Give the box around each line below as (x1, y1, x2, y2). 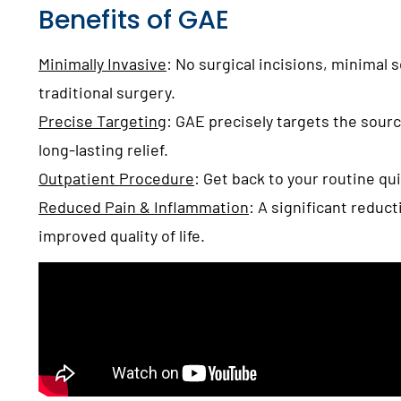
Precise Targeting (38, 110, 167, 131)
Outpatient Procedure (38, 167, 195, 188)
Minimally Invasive (38, 53, 167, 73)
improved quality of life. (38, 225, 206, 245)
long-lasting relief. (38, 139, 169, 159)
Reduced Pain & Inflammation (38, 196, 250, 217)
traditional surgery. (38, 81, 176, 102)
